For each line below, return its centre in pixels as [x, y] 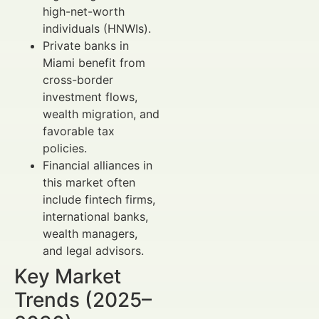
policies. [65, 148]
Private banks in [86, 45]
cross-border [78, 79]
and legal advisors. [93, 250]
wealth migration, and [101, 114]
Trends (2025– [83, 299]
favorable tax [79, 131]
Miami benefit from [94, 62]
